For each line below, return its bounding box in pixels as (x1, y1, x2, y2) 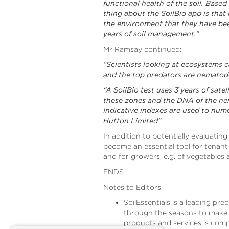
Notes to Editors (103, 182, 161, 191)
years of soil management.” (103, 29, 199, 38)
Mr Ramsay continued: (103, 44, 181, 53)
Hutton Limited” (103, 116, 161, 125)
